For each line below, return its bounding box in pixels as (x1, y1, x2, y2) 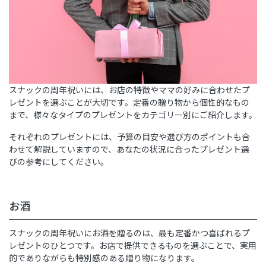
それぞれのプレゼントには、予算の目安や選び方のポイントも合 (9, 131, 250, 143)
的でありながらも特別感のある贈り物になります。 (9, 252, 199, 264)
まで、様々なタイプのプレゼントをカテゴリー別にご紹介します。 (9, 109, 257, 121)
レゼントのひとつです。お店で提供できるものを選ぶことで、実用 (9, 239, 256, 252)
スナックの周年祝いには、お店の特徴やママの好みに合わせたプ (9, 84, 250, 96)
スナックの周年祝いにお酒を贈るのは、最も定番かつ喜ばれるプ (9, 227, 250, 239)
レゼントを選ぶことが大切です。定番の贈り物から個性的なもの (9, 96, 249, 109)
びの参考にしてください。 (9, 156, 109, 168)
